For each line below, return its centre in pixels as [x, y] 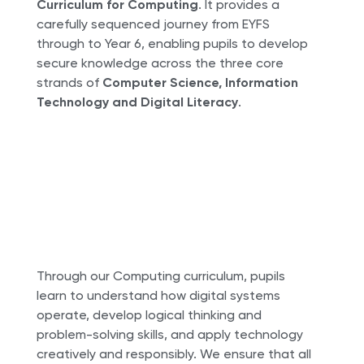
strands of [69, 83]
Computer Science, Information [200, 83]
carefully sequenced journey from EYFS [153, 24]
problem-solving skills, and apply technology [169, 335]
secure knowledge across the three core [160, 63]
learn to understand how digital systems [158, 296]
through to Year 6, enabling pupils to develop [172, 44]
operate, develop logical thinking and [149, 315]
